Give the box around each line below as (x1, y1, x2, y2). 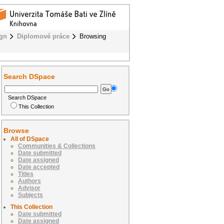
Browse (3, 126, 29, 135)
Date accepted (18, 163, 59, 171)
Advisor (18, 184, 40, 192)
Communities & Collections (18, 142, 95, 150)
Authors (18, 177, 41, 185)
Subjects (18, 191, 43, 199)
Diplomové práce (17, 32, 69, 40)
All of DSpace (10, 135, 49, 143)
